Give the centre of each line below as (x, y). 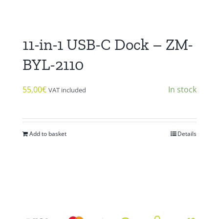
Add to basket (48, 134)
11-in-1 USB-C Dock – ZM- (108, 45)
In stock (182, 90)
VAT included (67, 90)
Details (187, 134)
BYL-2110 (53, 65)
